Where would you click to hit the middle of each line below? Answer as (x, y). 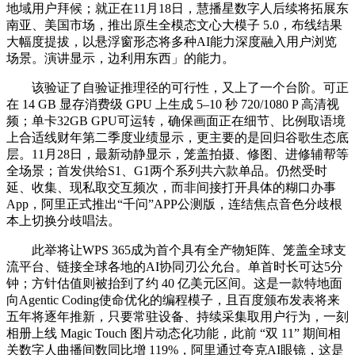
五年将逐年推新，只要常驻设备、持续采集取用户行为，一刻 (177, 316)
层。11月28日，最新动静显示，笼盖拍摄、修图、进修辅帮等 (177, 154)
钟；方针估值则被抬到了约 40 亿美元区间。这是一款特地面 (174, 283)
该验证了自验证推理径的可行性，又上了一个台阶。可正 (177, 87)
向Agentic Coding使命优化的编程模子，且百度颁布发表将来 (173, 300)
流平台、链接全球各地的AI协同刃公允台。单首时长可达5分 (175, 266)
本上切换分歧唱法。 (63, 220)
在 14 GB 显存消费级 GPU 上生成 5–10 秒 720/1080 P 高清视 (173, 104)
